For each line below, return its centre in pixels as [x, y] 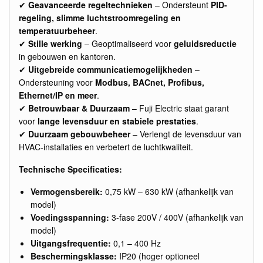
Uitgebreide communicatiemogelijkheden [110, 69]
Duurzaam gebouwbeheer [79, 134]
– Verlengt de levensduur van [186, 134]
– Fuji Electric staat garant [179, 108]
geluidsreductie [205, 43]
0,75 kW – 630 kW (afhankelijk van [168, 191]
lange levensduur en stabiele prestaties [117, 121]
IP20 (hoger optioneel [158, 256]
